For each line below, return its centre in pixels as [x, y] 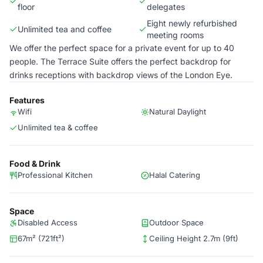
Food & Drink [35, 163]
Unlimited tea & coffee [58, 127]
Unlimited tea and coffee [65, 29]
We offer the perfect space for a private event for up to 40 [122, 48]
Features [27, 100]
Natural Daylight [178, 112]
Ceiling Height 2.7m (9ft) [194, 238]
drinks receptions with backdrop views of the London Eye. [121, 75]
